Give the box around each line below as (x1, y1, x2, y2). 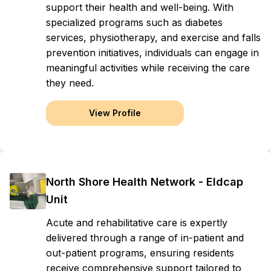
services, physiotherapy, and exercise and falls (46, 31, 261, 44)
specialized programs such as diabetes (46, 16, 223, 28)
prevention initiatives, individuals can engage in (46, 47, 259, 59)
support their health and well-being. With (46, 1, 233, 13)
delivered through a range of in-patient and (46, 232, 244, 244)
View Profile (89, 108, 141, 118)
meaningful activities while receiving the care (46, 62, 250, 74)
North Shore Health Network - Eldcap (46, 175, 243, 188)
